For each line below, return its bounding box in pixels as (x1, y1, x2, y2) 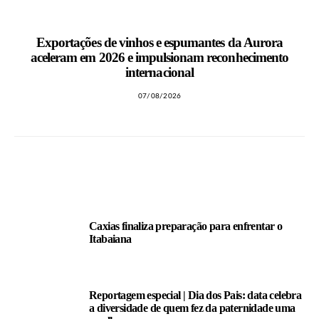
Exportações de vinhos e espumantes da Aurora (36, 35, 283, 50)
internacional (125, 65, 194, 80)
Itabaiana (89, 233, 132, 245)
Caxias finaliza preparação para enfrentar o (89, 220, 283, 232)
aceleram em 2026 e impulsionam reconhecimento (31, 50, 288, 65)
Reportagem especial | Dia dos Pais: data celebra (89, 289, 302, 301)
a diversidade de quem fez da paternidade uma (89, 302, 296, 314)
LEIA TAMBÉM (14, 171, 77, 180)
